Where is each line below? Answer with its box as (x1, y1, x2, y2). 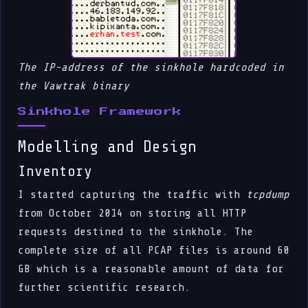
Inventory (18, 162, 93, 179)
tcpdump (246, 188, 290, 201)
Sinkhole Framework (18, 107, 182, 116)
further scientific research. (18, 280, 191, 294)
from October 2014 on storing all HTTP (18, 206, 247, 219)
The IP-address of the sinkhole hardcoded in (18, 60, 285, 74)
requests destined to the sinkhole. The (18, 225, 254, 238)
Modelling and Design (18, 137, 197, 156)
